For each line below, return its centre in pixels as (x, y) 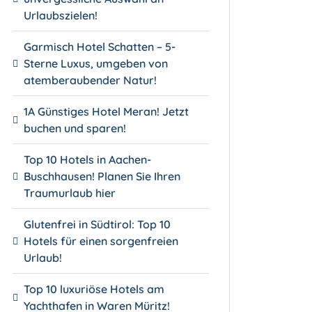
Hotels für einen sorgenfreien (101, 241)
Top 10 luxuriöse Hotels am (94, 289)
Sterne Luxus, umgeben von (96, 63)
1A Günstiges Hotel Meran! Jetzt (107, 111)
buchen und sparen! (75, 128)
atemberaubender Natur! (91, 80)
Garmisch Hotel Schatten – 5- (100, 46)
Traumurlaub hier (70, 193)
